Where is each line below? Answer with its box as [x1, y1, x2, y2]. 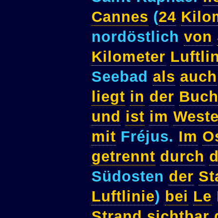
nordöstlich [91, 28, 184, 45]
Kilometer [91, 48, 165, 65]
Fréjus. [116, 127, 179, 145]
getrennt [91, 147, 155, 165]
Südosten [91, 167, 169, 185]
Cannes [91, 8, 148, 25]
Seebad [91, 68, 153, 85]
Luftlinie [91, 187, 155, 205]
